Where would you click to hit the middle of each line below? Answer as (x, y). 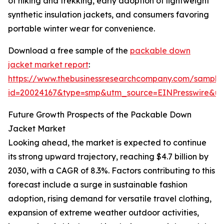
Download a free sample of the (69, 51)
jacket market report (48, 65)
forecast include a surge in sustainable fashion (98, 185)
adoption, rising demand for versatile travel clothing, (110, 199)
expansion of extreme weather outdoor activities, (103, 213)
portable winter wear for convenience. (81, 29)
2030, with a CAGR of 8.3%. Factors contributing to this (111, 171)
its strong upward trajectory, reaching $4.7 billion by (108, 157)
